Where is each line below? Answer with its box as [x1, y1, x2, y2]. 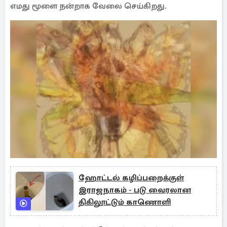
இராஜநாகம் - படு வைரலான [79, 185, 191, 195]
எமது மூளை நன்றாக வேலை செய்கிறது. [10, 1, 167, 11]
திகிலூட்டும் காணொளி [79, 197, 171, 207]
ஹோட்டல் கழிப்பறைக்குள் [79, 173, 184, 183]
